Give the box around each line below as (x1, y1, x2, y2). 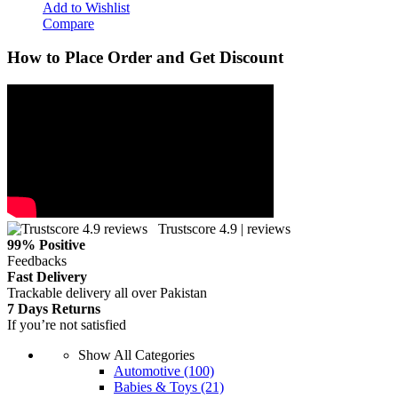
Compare (43, 15, 94, 31)
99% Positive (7, 236, 85, 252)
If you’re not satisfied (7, 316, 126, 332)
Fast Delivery (7, 268, 87, 284)
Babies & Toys (114, 378, 201, 394)
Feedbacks (7, 252, 67, 268)
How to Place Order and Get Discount (7, 48, 283, 68)
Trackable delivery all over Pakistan (7, 284, 207, 300)
